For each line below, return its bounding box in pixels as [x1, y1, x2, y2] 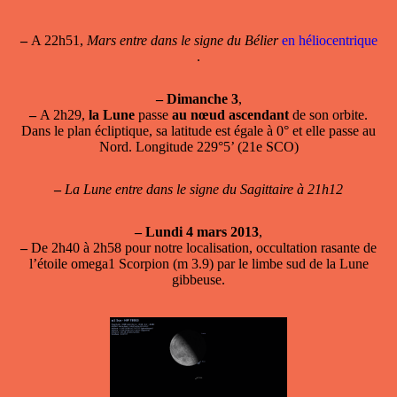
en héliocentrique [281, 32, 378, 48]
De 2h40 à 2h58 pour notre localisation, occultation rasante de [27, 239, 377, 255]
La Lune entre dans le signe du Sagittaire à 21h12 [65, 181, 343, 197]
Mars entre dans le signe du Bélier [86, 32, 278, 48]
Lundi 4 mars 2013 [145, 223, 259, 239]
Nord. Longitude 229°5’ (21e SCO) [98, 138, 299, 154]
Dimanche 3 [166, 90, 238, 106]
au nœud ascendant [172, 106, 289, 122]
